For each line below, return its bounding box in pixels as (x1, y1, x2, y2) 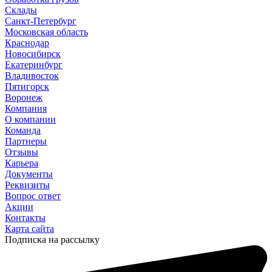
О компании (5, 114, 56, 124)
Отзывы (5, 146, 38, 157)
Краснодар (5, 37, 49, 48)
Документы (5, 168, 53, 179)
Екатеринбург (5, 59, 63, 70)
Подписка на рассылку (5, 234, 100, 245)
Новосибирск (5, 48, 61, 59)
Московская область (5, 26, 88, 37)
